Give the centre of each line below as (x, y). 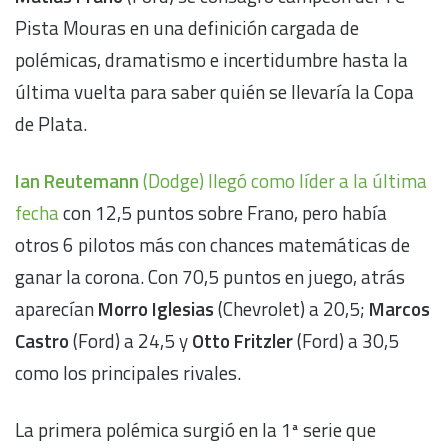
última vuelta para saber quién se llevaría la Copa (214, 91)
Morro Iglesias (156, 308)
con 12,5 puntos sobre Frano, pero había (223, 212)
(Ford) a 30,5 (346, 340)
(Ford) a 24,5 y (130, 340)
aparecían (56, 308)
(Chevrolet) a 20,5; (291, 308)
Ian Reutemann (77, 180)
